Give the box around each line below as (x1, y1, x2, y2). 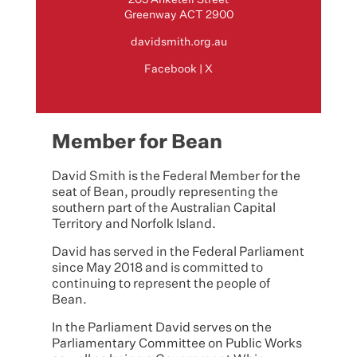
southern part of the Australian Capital (52, 202, 276, 215)
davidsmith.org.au (130, 36, 227, 48)
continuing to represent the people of (52, 277, 270, 291)
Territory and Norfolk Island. (52, 218, 216, 231)
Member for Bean (52, 132, 222, 153)
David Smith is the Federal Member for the (52, 170, 300, 183)
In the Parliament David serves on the (52, 321, 272, 335)
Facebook (144, 63, 197, 75)
